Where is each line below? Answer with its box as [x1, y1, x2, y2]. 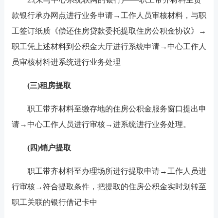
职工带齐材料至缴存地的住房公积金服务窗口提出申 [11, 105, 206, 113]
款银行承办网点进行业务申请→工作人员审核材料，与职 [11, 11, 206, 19]
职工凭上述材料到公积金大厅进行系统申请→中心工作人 [11, 42, 206, 51]
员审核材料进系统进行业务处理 [11, 58, 121, 66]
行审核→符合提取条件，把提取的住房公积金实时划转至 [11, 182, 206, 191]
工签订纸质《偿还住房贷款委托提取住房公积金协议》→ [11, 27, 206, 35]
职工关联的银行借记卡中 [11, 198, 97, 206]
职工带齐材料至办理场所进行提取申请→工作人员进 [11, 167, 206, 175]
